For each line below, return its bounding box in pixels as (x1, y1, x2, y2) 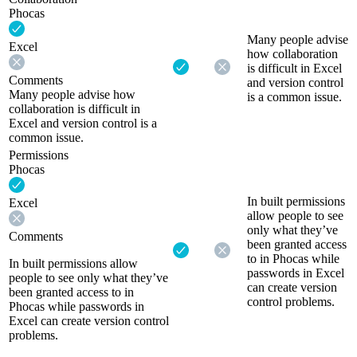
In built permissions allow (9, 256, 138, 270)
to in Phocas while (247, 251, 339, 265)
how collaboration (247, 46, 338, 61)
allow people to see (247, 208, 343, 222)
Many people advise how (9, 87, 135, 101)
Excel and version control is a (9, 116, 157, 130)
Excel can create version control (9, 313, 169, 328)
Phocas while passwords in (9, 299, 144, 313)
